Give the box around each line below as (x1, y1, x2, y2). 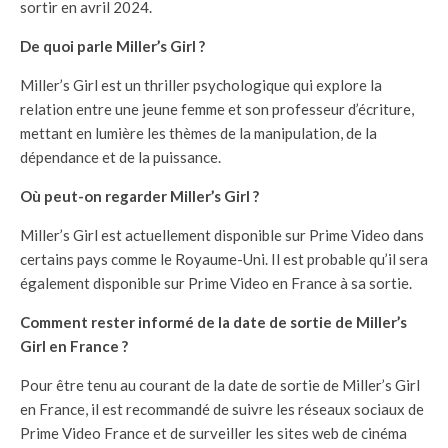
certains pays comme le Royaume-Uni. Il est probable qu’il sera (20, 249, 428, 268)
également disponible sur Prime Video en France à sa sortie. (20, 273, 412, 292)
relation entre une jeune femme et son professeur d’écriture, (20, 99, 414, 118)
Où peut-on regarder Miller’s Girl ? (20, 186, 259, 205)
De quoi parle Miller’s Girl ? (20, 36, 205, 55)
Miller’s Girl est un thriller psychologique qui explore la (20, 75, 382, 94)
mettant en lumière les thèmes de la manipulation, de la (20, 123, 377, 142)
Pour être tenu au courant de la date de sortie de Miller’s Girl (20, 375, 420, 394)
